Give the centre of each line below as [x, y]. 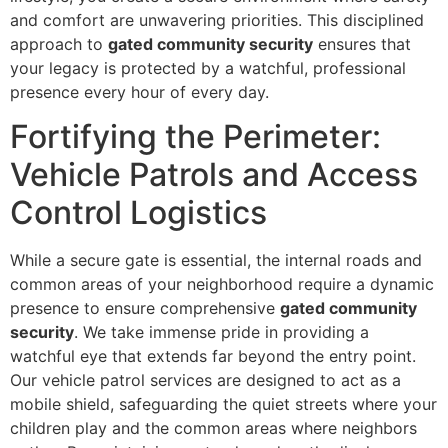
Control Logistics [138, 213]
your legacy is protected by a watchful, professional [208, 67]
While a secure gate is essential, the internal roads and [216, 260]
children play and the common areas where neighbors [213, 428]
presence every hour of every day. [139, 91]
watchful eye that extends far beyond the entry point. [213, 356]
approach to [59, 43]
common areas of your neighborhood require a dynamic [222, 284]
